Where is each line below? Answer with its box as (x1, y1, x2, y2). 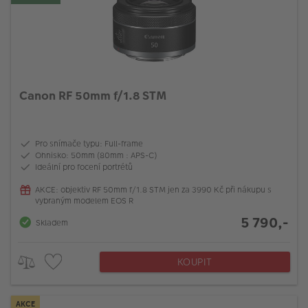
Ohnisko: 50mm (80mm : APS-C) (35, 149, 157, 161)
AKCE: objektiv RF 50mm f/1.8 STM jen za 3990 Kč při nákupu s (35, 184, 272, 195)
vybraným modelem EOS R (35, 195, 133, 206)
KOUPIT (177, 255, 212, 269)
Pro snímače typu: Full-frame (35, 137, 143, 149)
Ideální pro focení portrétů (35, 161, 133, 173)
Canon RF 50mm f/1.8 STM (19, 87, 166, 104)
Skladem (36, 217, 68, 228)
